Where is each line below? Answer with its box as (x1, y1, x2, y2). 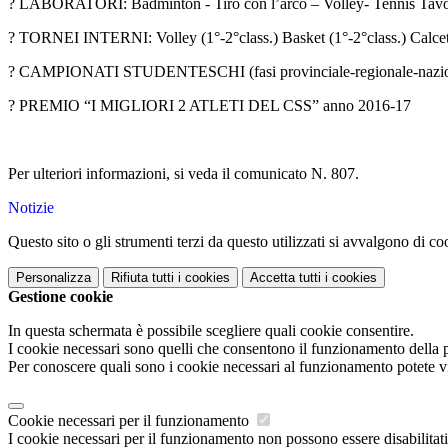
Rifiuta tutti (111, 270, 174, 286)
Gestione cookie (8, 288, 113, 306)
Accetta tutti (250, 270, 321, 286)
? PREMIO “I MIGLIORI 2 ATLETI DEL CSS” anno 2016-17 (8, 97, 411, 115)
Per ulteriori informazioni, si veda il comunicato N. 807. (8, 165, 359, 183)
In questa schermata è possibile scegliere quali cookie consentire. (8, 322, 414, 340)
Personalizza (16, 270, 91, 286)
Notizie (8, 199, 54, 217)
